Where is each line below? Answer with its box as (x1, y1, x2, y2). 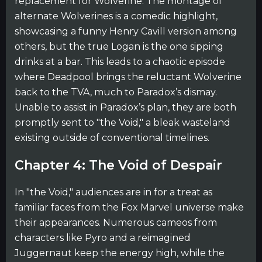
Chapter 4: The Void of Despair (15, 157, 222, 173)
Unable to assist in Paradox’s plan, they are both (15, 101, 236, 113)
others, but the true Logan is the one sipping (15, 40, 223, 52)
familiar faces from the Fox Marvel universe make (15, 202, 244, 213)
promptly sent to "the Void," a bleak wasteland (15, 116, 230, 128)
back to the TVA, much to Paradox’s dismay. (15, 86, 217, 98)
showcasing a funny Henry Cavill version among (15, 25, 237, 37)
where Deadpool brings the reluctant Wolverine (15, 71, 242, 82)
